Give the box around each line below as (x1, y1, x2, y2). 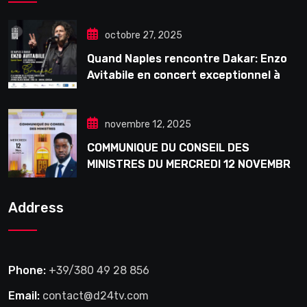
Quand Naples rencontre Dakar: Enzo (87, 52, 287, 66)
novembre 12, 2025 (105, 119, 191, 131)
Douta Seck (87, 85, 150, 99)
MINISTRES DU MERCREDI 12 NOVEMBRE (87, 158, 297, 171)
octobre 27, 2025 (105, 29, 182, 42)
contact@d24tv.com (42, 289, 149, 303)
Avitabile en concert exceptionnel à (87, 69, 280, 82)
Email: (8, 289, 40, 303)
